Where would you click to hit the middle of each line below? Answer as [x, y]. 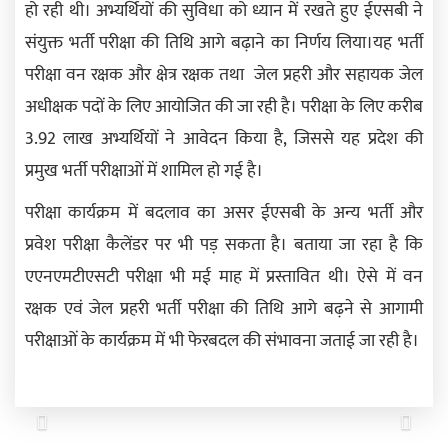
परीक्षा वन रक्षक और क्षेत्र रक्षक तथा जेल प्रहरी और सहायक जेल [224, 74]
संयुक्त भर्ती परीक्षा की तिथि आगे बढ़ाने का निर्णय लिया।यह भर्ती [224, 42]
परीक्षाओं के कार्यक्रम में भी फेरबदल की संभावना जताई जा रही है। [222, 340]
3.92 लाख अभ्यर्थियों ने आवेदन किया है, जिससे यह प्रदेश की [224, 138]
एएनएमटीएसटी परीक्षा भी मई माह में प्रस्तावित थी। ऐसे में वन [224, 276]
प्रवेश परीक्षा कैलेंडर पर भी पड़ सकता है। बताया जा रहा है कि [224, 244]
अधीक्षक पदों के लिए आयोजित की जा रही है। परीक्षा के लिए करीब [224, 106]
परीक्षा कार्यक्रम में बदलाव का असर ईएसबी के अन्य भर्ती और [224, 212]
